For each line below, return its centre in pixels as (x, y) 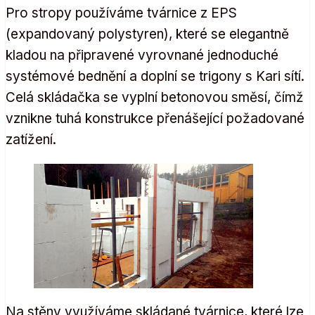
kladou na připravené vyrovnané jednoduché (142, 55)
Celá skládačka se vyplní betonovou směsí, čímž (155, 97)
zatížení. (31, 139)
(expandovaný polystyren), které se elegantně (147, 34)
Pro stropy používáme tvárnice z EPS (121, 13)
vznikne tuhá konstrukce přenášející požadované (155, 118)
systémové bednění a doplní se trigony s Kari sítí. (155, 76)
